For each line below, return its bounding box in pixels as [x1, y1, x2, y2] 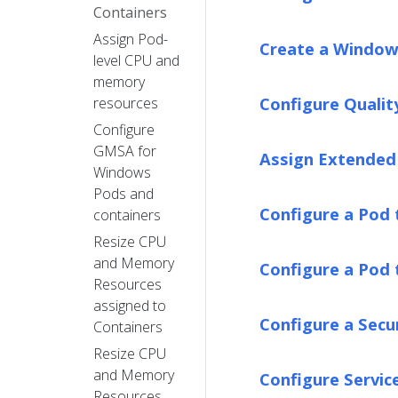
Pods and [93, 183, 154, 203]
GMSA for [93, 140, 156, 161]
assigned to [93, 295, 166, 315]
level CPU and [93, 50, 179, 70]
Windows [93, 162, 151, 182]
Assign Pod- [93, 28, 168, 49]
